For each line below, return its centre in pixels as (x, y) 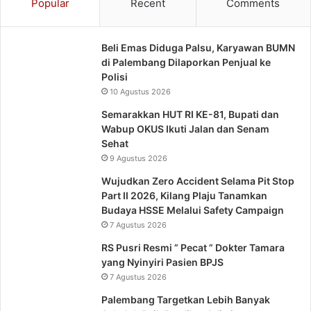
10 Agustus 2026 (140, 92)
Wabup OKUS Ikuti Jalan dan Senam (185, 129)
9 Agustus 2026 (138, 159)
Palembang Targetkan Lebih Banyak (186, 300)
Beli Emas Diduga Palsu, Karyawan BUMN (198, 48)
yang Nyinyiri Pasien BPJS (162, 262)
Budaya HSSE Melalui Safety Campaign (193, 210)
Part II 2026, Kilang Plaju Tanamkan (184, 196)
